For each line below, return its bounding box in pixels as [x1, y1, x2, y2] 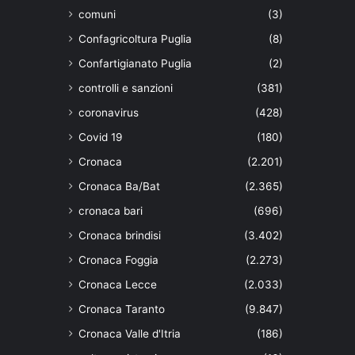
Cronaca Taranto [78, 303, 165, 316]
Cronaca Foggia [78, 254, 158, 267]
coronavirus [78, 106, 139, 120]
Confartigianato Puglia [78, 57, 192, 71]
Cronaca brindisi [78, 229, 161, 242]
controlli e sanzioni [78, 82, 173, 95]
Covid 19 [78, 131, 123, 144]
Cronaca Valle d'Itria [78, 327, 181, 341]
